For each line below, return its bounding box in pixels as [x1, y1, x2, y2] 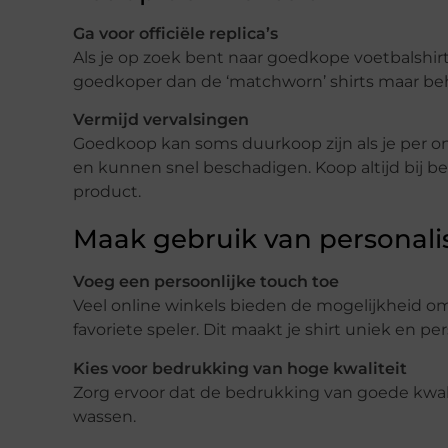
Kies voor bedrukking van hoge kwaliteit [73, 358, 407, 378]
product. [73, 182, 141, 202]
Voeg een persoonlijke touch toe [73, 272, 339, 292]
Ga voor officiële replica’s [73, 23, 278, 43]
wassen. [73, 406, 136, 426]
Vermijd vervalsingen [73, 110, 249, 130]
